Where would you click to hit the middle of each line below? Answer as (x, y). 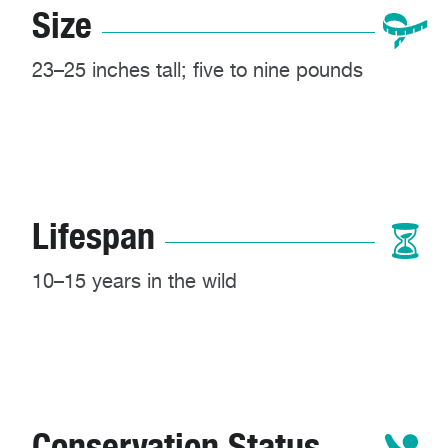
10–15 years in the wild (134, 280)
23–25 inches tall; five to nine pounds (197, 70)
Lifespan (93, 235)
